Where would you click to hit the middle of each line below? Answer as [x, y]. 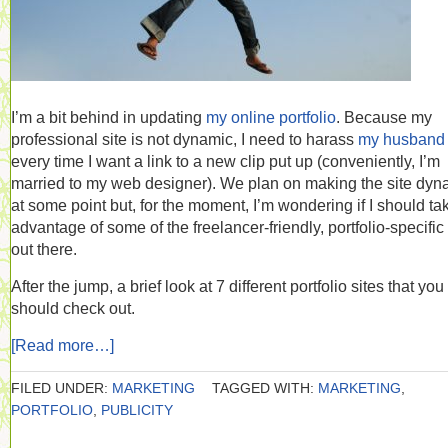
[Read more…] [62, 345]
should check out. [73, 308]
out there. [44, 249]
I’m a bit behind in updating [108, 117]
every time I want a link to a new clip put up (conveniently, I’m [225, 161]
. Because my [384, 117]
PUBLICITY [137, 410]
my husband [401, 139]
